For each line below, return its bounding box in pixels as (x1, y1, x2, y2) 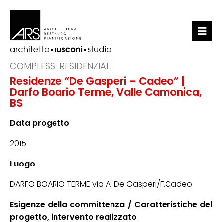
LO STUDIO (163, 49, 212, 62)
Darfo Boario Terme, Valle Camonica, (10, 85, 202, 99)
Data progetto (10, 117, 69, 129)
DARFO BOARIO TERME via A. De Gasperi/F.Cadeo (10, 178, 192, 190)
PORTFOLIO (161, 74, 212, 87)
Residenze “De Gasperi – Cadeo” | (10, 74, 185, 88)
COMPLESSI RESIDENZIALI (10, 60, 112, 72)
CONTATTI (152, 124, 201, 138)
